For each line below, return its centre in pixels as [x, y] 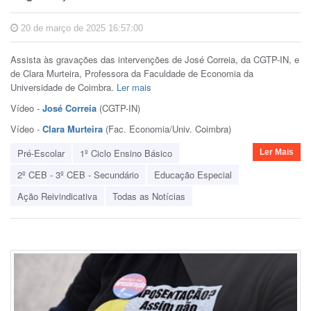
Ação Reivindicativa [57, 196]
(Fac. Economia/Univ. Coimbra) [167, 128]
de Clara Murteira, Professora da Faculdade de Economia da [132, 73]
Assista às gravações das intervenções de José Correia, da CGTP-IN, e [155, 59]
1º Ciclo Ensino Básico [126, 153]
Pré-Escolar [41, 153]
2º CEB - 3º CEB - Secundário [78, 174]
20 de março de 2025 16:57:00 [81, 28]
